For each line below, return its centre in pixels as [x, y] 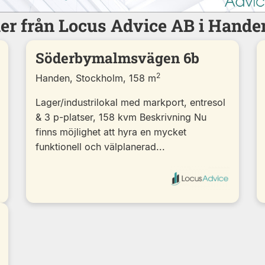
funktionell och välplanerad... [100, 146]
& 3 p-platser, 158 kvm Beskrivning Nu [121, 117]
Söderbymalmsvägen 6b [117, 58]
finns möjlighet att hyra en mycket [111, 132]
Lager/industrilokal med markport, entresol [130, 102]
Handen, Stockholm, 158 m [96, 78]
